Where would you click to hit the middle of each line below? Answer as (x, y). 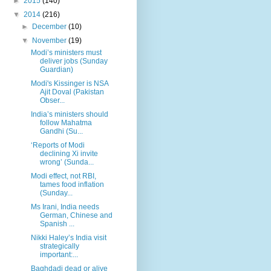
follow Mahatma (66, 122)
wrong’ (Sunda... (67, 162)
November (51, 40)
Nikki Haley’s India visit (68, 237)
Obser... (52, 100)
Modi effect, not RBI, (63, 176)
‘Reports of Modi (57, 145)
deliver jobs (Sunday (73, 61)
